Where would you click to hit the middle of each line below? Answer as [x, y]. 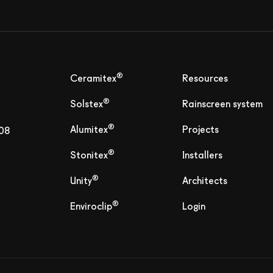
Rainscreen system [222, 105]
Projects [200, 130]
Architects [204, 181]
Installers [202, 156]
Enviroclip [91, 207]
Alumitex [89, 130]
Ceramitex [94, 79]
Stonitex [89, 156]
